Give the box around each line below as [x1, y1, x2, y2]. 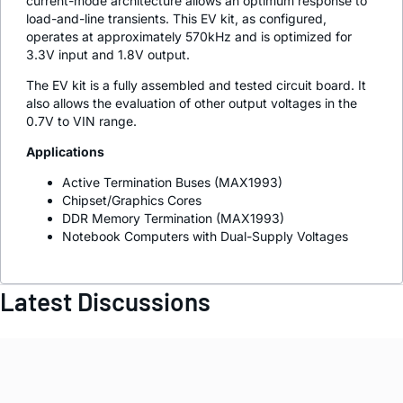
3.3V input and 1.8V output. [26, 46, 190, 62]
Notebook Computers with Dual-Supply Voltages [62, 228, 348, 244]
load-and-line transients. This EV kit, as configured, [26, 10, 327, 26]
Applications [26, 143, 104, 159]
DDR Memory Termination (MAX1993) [62, 210, 284, 226]
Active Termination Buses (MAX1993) [62, 174, 282, 190]
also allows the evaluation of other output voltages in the [26, 94, 357, 111]
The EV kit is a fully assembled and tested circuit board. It [26, 76, 366, 93]
